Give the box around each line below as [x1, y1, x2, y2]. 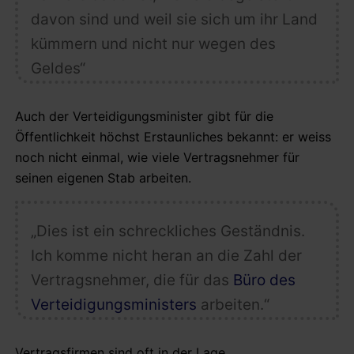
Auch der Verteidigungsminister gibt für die [15, 107, 273, 124]
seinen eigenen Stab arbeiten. [15, 169, 191, 186]
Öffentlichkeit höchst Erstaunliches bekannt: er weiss [15, 128, 331, 145]
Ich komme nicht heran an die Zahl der [30, 246, 302, 265]
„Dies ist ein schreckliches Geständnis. [30, 221, 305, 240]
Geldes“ [30, 58, 85, 77]
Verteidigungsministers [30, 295, 197, 314]
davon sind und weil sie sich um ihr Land [30, 9, 318, 28]
